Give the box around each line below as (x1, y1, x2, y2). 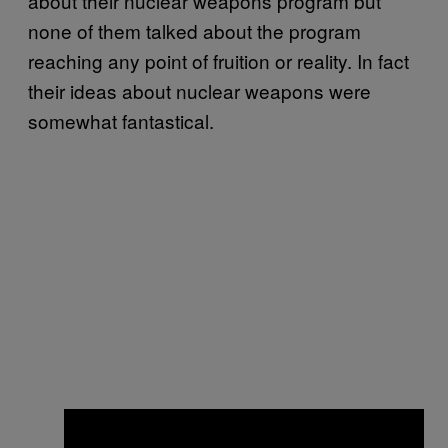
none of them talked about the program (28, 17, 361, 44)
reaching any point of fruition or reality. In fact (28, 47, 409, 74)
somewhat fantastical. (28, 107, 214, 134)
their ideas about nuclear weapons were (28, 77, 371, 104)
